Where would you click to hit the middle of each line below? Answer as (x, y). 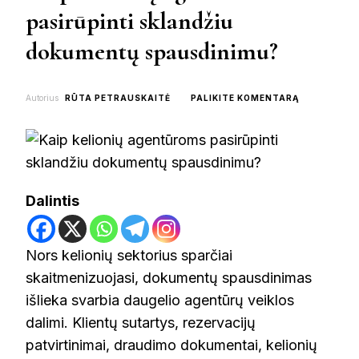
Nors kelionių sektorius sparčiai (129, 256)
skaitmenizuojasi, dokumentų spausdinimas (169, 278)
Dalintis (52, 201)
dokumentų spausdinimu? (152, 52)
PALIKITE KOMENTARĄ (245, 98)
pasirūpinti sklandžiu (129, 21)
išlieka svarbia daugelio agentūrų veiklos (160, 301)
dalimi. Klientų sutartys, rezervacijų (141, 323)
